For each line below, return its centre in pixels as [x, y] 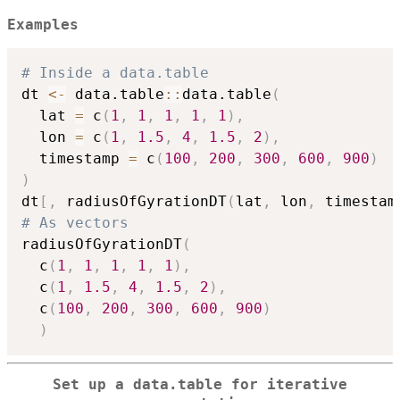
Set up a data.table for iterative [200, 385]
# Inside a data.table [115, 73]
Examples [43, 25]
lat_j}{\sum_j [123, 14]
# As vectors [75, 223]
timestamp [75, 159]
